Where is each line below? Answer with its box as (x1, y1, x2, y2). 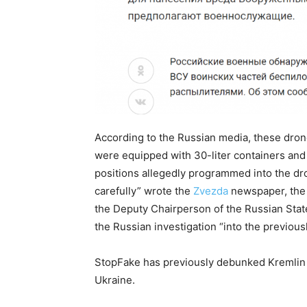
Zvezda (193, 184, 228, 197)
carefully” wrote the (95, 184, 193, 197)
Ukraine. (95, 273, 135, 286)
